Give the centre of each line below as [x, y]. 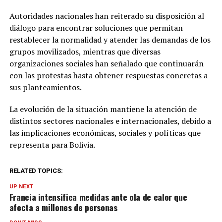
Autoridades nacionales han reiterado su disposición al [107, 16]
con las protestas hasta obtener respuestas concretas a [108, 76]
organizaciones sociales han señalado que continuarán [106, 64]
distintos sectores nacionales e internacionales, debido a [110, 121]
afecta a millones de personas [63, 207]
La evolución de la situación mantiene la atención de [103, 109]
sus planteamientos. [45, 87]
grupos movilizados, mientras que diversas [85, 52]
